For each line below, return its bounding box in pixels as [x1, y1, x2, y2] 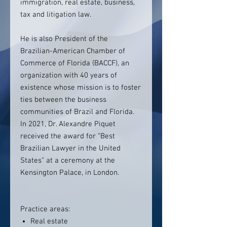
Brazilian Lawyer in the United [20, 144, 121, 153]
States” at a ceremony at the [20, 156, 115, 165]
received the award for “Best [20, 132, 115, 141]
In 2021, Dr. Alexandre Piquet [20, 120, 116, 129]
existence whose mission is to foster [20, 83, 141, 92]
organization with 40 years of [20, 71, 117, 80]
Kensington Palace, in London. [20, 168, 119, 177]
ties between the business [20, 95, 106, 104]
